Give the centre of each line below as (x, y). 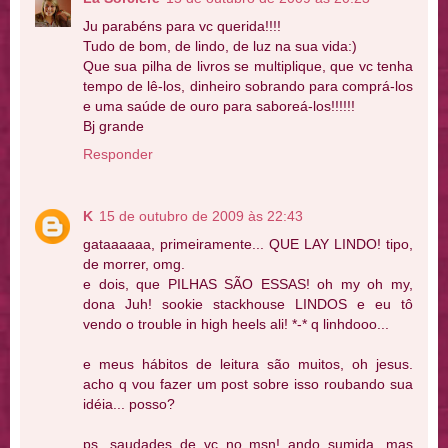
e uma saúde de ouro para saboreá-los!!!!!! (219, 106)
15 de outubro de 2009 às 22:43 (201, 216)
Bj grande (113, 126)
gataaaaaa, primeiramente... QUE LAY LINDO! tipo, (248, 244)
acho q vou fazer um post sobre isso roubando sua (248, 384)
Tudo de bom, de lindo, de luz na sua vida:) (220, 46)
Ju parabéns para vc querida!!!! (182, 26)
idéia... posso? (129, 404)
